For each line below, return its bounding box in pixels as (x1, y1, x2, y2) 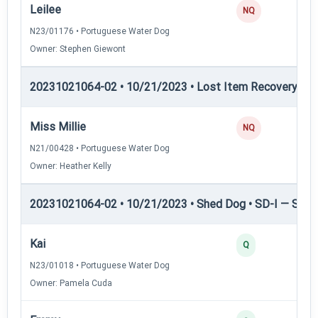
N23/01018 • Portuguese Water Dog (30, 260, 170, 270)
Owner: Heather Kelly (30, 160, 111, 171)
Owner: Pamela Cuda (30, 278, 112, 288)
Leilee (30, 2, 61, 16)
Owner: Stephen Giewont (30, 43, 126, 54)
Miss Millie (30, 119, 86, 133)
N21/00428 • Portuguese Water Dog (30, 143, 170, 153)
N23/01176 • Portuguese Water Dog (30, 26, 170, 36)
